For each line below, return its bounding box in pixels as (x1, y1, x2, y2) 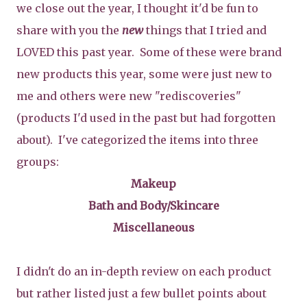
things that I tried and (143, 23, 267, 37)
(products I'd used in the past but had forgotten (16, 111, 275, 125)
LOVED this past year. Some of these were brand (16, 45, 282, 59)
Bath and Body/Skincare (88, 199, 219, 212)
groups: (16, 155, 62, 169)
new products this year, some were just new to (16, 67, 272, 81)
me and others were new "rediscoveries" (16, 89, 241, 103)
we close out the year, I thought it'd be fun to (16, 1, 258, 15)
